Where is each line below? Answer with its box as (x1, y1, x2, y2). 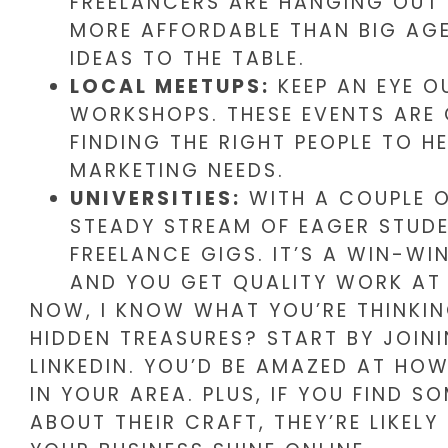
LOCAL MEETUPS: (70, 72, 270, 100)
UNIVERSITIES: (70, 184, 241, 212)
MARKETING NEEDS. (70, 156, 285, 184)
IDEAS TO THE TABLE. (70, 44, 306, 72)
